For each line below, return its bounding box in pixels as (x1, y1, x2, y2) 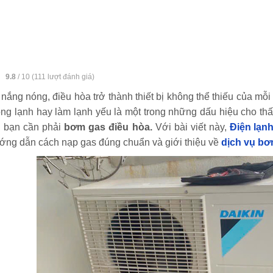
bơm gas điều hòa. (64, 122, 155, 132)
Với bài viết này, (155, 122, 230, 132)
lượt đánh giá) (46, 73, 94, 81)
